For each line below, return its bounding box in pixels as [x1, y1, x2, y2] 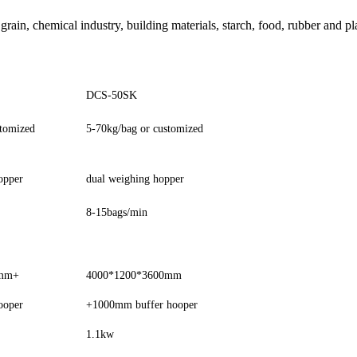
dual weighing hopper [86, 172, 184, 185]
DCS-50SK [86, 88, 137, 101]
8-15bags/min [86, 206, 147, 218]
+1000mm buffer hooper [86, 298, 198, 311]
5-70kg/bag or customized [86, 122, 203, 135]
